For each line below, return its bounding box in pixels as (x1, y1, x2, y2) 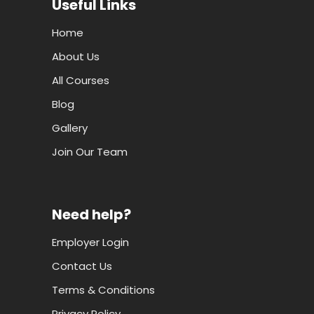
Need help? (52, 204, 131, 224)
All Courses (52, 72, 109, 88)
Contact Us (52, 258, 112, 273)
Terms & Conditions (52, 282, 155, 297)
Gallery (52, 120, 88, 135)
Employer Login (52, 234, 129, 250)
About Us (52, 48, 100, 64)
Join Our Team (52, 144, 128, 159)
